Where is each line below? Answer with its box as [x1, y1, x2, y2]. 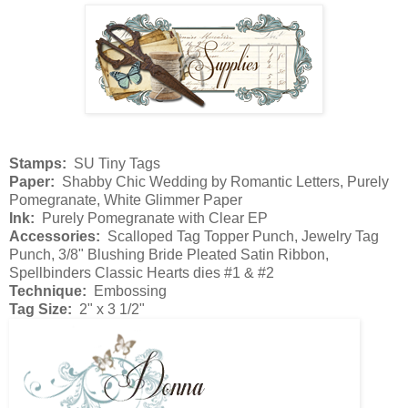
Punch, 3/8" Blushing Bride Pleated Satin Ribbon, [9, 247, 329, 263]
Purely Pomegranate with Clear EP [35, 210, 268, 227]
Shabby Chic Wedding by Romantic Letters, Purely [55, 174, 389, 190]
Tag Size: [9, 301, 72, 318]
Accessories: [9, 229, 100, 245]
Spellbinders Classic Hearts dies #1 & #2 [9, 265, 274, 281]
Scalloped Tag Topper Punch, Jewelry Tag [100, 229, 379, 245]
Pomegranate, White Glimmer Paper [9, 192, 242, 209]
